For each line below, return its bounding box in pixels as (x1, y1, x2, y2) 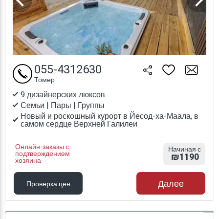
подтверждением (15, 148, 70, 159)
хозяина (15, 155, 41, 166)
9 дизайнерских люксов (21, 88, 105, 101)
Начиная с (168, 144, 201, 154)
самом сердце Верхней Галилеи (21, 118, 137, 130)
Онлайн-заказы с (15, 141, 69, 152)
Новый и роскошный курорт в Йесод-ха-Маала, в (21, 110, 198, 122)
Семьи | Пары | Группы (21, 99, 105, 111)
